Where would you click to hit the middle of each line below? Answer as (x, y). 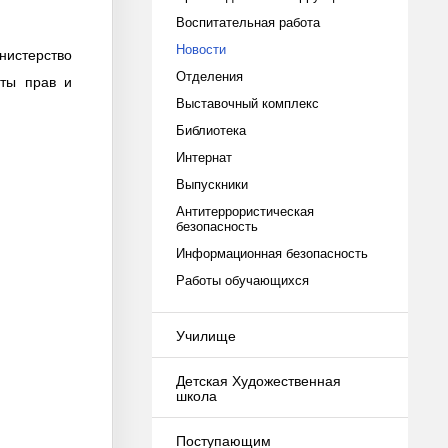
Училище (206, 335)
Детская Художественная (258, 380)
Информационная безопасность (272, 252)
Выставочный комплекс (247, 102)
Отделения (209, 75)
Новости (201, 48)
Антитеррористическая (245, 210)
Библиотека (211, 129)
